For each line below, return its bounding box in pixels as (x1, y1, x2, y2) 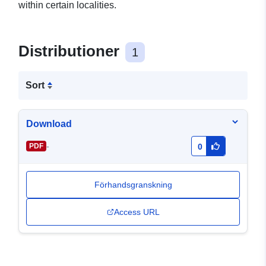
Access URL (113, 207, 160, 217)
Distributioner (18, 42, 123, 61)
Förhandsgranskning (94, 180, 172, 190)
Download (26, 119, 72, 129)
